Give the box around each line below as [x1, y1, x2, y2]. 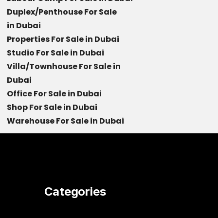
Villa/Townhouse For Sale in [7, 61, 121, 72]
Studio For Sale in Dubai [7, 47, 106, 58]
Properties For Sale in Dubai [7, 34, 121, 45]
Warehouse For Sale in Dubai [7, 115, 126, 127]
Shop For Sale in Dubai [7, 102, 99, 113]
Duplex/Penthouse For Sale [7, 6, 117, 18]
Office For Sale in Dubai [7, 88, 103, 99]
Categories [44, 184, 106, 199]
